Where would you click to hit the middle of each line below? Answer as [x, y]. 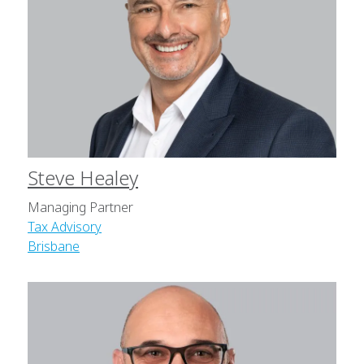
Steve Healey [83, 178]
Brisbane [54, 246]
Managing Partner [80, 207]
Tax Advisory [65, 227]
